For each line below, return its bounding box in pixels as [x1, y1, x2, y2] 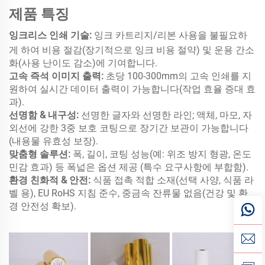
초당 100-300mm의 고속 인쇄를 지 [106, 70, 251, 82]
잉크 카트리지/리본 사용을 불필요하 [94, 29, 247, 41]
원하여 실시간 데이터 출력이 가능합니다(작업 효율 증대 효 [9, 83, 256, 95]
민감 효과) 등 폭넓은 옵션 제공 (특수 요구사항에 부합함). [9, 161, 248, 173]
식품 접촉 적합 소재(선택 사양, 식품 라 [93, 174, 254, 186]
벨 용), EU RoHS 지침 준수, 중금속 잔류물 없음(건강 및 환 [9, 187, 248, 199]
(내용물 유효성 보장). [9, 135, 98, 147]
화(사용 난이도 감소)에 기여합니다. [9, 57, 157, 69]
